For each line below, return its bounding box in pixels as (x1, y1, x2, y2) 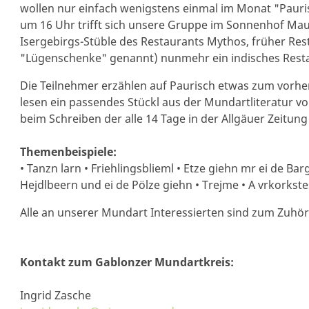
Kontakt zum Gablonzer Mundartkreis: (19, 255, 234, 270)
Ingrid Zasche (19, 288, 91, 303)
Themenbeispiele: (19, 144, 117, 159)
